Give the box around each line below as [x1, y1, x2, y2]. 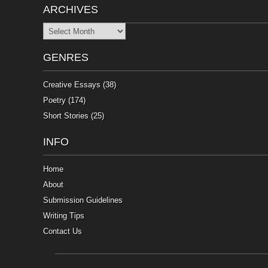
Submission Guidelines [43, 196, 123, 205]
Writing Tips [43, 211, 84, 221]
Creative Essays [43, 80, 100, 90]
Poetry [43, 96, 66, 105]
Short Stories [43, 111, 89, 121]
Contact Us [43, 227, 82, 236]
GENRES [43, 51, 89, 64]
